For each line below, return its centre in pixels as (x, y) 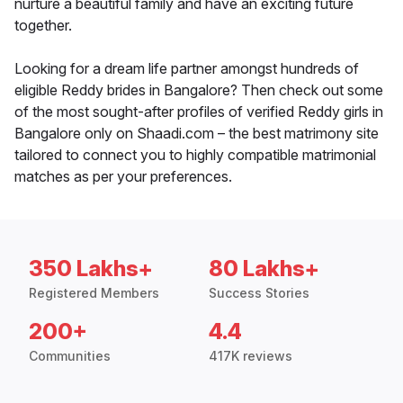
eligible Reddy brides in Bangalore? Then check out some (199, 90)
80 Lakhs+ (264, 269)
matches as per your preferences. (123, 177)
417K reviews (251, 356)
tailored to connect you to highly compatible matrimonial (195, 155)
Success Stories (259, 293)
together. (43, 26)
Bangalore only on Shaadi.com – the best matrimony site (197, 134)
